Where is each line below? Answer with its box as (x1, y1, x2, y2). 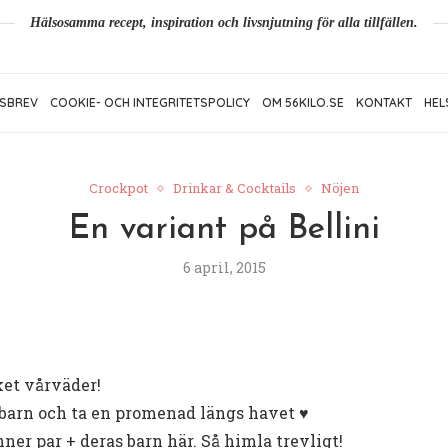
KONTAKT (356, 95, 412, 111)
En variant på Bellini (68, 213, 380, 247)
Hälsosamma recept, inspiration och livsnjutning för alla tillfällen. (30, 15, 418, 31)
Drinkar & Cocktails (173, 179, 296, 198)
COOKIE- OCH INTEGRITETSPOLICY (50, 95, 250, 111)
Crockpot (89, 179, 148, 198)
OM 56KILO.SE (262, 95, 344, 111)
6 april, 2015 (182, 258, 266, 278)
